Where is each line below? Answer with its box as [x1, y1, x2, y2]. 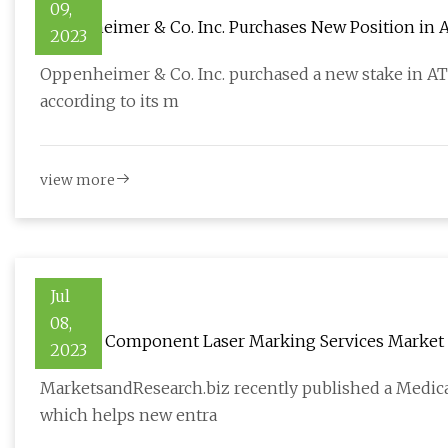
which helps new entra [40, 405, 217, 426]
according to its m [40, 91, 179, 112]
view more [40, 171, 115, 190]
